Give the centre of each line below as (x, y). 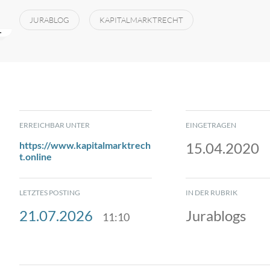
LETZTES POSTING (50, 193)
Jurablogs (216, 216)
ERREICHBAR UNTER (55, 125)
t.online (36, 157)
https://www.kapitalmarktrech (85, 145)
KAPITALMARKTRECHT (141, 20)
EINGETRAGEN (211, 125)
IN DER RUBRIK (212, 193)
